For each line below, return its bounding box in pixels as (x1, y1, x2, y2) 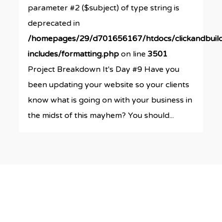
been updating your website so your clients (28, 80, 190, 90)
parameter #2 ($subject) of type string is (28, 3, 180, 13)
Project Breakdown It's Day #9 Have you (28, 64, 180, 74)
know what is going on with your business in (28, 95, 193, 105)
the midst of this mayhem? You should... (28, 111, 174, 120)
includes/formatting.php (28, 49, 119, 59)
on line (119, 49, 148, 59)
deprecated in (28, 18, 80, 28)
